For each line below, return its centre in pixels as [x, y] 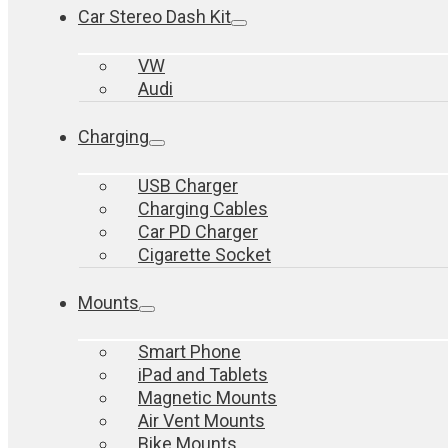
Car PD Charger [198, 231]
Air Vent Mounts [201, 420]
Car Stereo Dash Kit [154, 16]
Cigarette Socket [204, 254]
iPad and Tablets [203, 374]
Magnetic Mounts [207, 397]
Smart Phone [189, 351]
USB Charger [188, 185]
